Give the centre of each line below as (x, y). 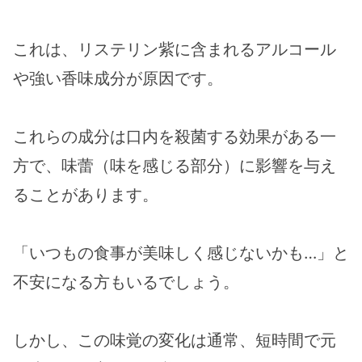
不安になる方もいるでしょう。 (126, 282)
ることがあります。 (86, 194)
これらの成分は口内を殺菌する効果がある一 (175, 136)
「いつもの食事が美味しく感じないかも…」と (181, 253)
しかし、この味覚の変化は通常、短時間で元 (175, 340)
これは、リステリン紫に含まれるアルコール (175, 49)
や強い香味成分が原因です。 (118, 78)
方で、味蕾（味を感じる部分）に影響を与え (175, 165)
